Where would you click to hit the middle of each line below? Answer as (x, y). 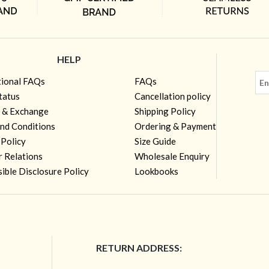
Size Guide (155, 141)
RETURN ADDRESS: (139, 247)
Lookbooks (156, 171)
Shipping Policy (165, 111)
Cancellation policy (172, 96)
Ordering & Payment (175, 126)
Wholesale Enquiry (172, 156)
